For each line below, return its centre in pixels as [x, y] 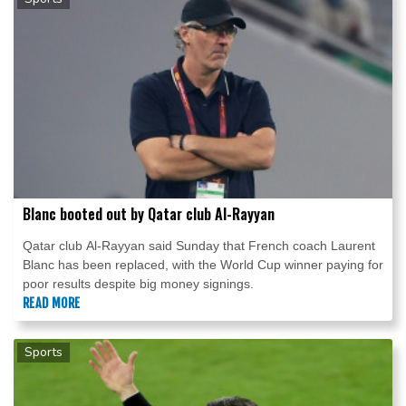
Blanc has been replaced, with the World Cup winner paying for [203, 265]
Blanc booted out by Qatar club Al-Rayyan [149, 214]
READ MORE [52, 304]
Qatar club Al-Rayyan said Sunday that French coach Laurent [199, 246]
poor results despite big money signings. [138, 284]
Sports [43, 353]
